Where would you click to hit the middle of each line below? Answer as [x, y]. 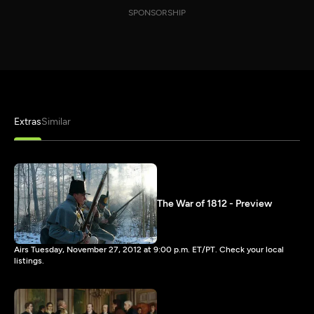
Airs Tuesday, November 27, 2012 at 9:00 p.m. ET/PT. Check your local [149, 249]
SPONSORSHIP [157, 13]
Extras [28, 122]
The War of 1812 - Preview [214, 203]
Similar [56, 122]
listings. [29, 260]
